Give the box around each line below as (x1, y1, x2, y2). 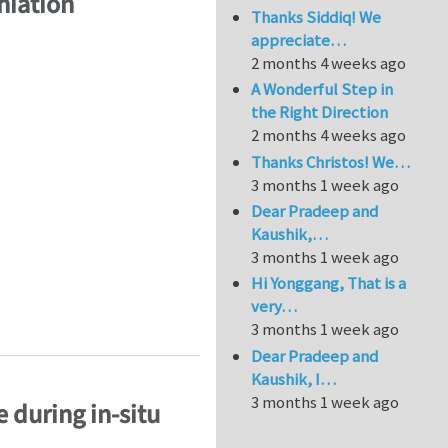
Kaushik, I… (251, 367, 337, 390)
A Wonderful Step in (251, 78, 394, 101)
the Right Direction (251, 101, 389, 124)
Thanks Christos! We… (251, 150, 411, 173)
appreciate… (251, 28, 347, 51)
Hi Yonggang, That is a (251, 272, 407, 295)
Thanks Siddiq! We (251, 5, 382, 28)
